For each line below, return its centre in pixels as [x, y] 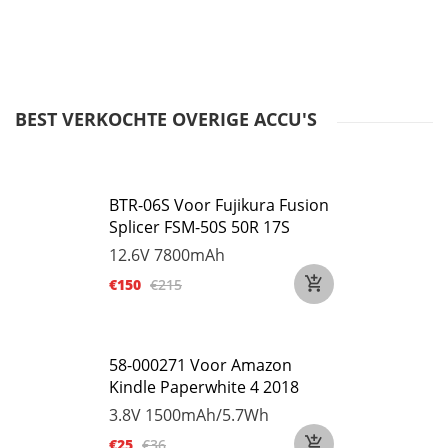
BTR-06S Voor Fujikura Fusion [219, 205]
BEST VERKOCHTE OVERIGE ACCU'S [166, 119]
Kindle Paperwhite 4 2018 [204, 387]
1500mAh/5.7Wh [207, 415]
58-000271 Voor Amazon [200, 365]
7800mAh [189, 255]
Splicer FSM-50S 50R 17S [199, 227]
